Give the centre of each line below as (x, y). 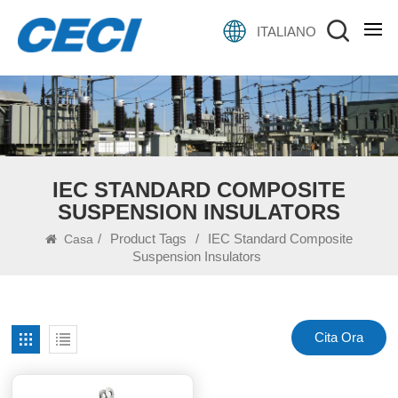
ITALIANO (286, 31)
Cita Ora (338, 337)
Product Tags (148, 238)
